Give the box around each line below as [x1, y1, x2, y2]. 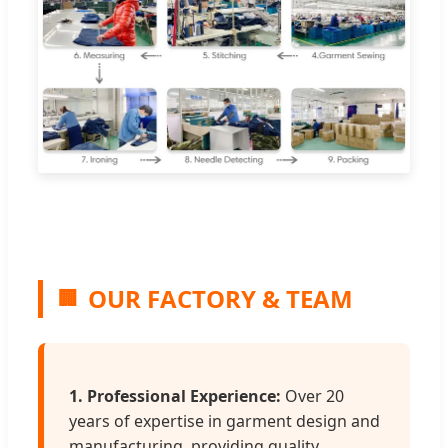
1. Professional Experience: [69, 385, 281, 408]
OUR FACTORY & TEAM [88, 282, 353, 316]
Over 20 [281, 385, 344, 408]
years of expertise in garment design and [69, 410, 380, 433]
